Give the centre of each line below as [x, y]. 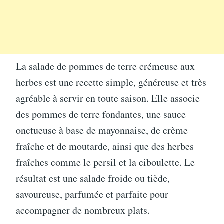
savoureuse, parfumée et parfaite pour [92, 194]
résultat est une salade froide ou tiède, [93, 178]
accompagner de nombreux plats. [83, 210]
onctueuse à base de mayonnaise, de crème [102, 130]
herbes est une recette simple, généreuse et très [111, 82]
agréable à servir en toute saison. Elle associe [108, 98]
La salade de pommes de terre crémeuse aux [105, 66]
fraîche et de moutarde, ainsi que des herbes [105, 146]
